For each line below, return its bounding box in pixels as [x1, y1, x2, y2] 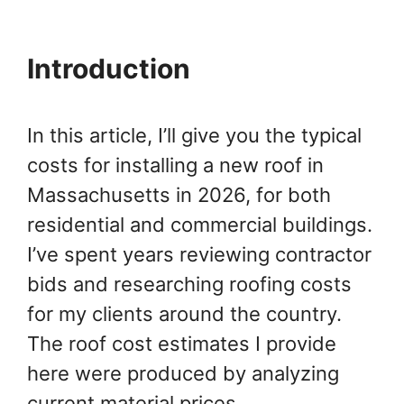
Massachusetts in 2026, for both [27, 183, 331, 207]
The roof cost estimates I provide [27, 332, 336, 356]
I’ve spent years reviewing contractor [27, 243, 372, 267]
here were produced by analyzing [27, 362, 339, 386]
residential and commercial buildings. [27, 213, 372, 237]
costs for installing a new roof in [27, 153, 324, 178]
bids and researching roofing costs [27, 272, 352, 297]
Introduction [27, 52, 190, 86]
